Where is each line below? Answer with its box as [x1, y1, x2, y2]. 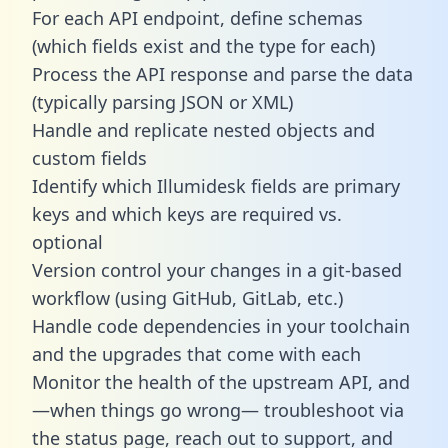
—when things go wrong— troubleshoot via [32, 397, 404, 422]
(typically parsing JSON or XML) [32, 89, 293, 114]
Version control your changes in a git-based [32, 257, 402, 282]
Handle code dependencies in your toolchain [32, 313, 410, 338]
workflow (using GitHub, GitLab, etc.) [32, 285, 343, 310]
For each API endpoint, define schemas [32, 5, 363, 30]
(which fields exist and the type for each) [32, 33, 375, 58]
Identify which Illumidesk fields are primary [32, 173, 400, 198]
